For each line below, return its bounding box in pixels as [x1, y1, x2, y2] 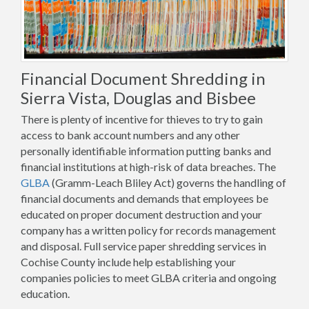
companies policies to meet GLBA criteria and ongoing [21, 270, 277, 284]
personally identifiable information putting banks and [21, 143, 271, 157]
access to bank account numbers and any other [21, 128, 240, 141]
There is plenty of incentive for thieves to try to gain [21, 112, 263, 126]
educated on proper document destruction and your [21, 207, 262, 221]
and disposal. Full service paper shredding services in [21, 239, 266, 252]
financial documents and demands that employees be [21, 191, 268, 205]
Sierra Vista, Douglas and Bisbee [21, 87, 256, 108]
